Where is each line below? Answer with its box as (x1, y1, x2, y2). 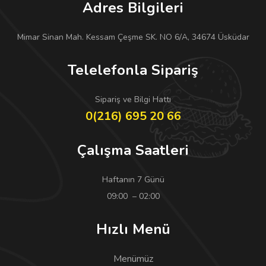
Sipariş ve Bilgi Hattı (95, 94, 171, 105)
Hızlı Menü (96, 220, 170, 239)
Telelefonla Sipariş (68, 61, 198, 80)
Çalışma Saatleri (77, 141, 189, 160)
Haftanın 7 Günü (102, 174, 164, 185)
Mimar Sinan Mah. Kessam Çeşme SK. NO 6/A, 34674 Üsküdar (17, 31, 249, 43)
